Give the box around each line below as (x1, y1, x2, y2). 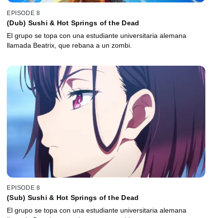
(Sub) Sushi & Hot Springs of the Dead (7, 194, 139, 202)
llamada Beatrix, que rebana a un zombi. (7, 41, 132, 49)
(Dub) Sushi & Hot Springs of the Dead (7, 18, 140, 27)
